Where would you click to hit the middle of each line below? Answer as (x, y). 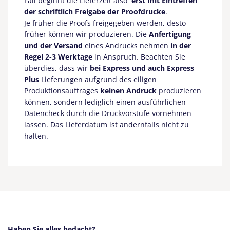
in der (181, 45)
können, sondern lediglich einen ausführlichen (105, 102)
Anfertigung (170, 34)
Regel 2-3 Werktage (58, 56)
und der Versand (53, 45)
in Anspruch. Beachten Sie (139, 56)
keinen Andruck (127, 90)
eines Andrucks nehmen (127, 45)
